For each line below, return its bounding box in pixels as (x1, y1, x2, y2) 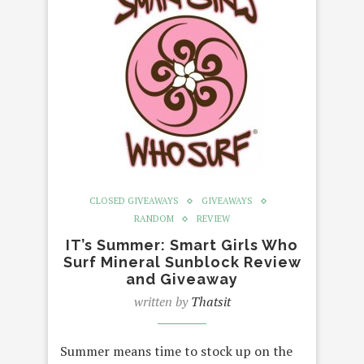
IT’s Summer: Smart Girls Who (66, 236, 298, 253)
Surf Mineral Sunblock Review (63, 253, 301, 271)
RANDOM (134, 213, 174, 224)
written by (133, 292, 191, 310)
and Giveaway (126, 271, 238, 288)
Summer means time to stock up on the (60, 342, 292, 360)
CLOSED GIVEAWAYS (89, 195, 179, 206)
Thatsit (190, 292, 231, 310)
